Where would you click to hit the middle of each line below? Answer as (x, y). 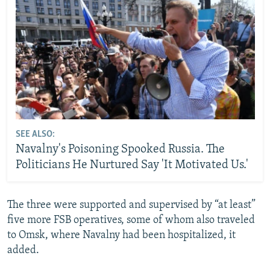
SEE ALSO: (35, 135)
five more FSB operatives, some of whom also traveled (131, 220)
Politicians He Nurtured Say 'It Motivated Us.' (132, 165)
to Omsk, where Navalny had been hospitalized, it (121, 235)
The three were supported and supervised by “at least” (131, 205)
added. (23, 250)
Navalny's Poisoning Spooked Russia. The (120, 150)
